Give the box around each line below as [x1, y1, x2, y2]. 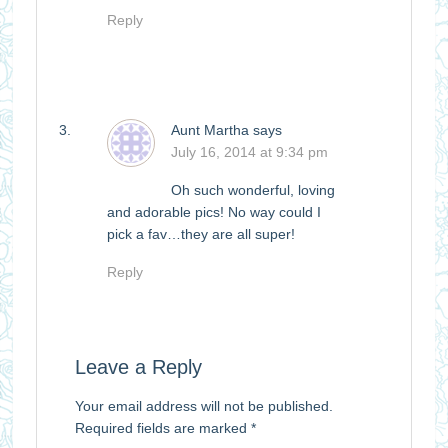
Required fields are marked [74, 420, 251, 437]
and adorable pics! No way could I [106, 204, 321, 221]
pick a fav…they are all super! [106, 226, 295, 243]
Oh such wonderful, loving [170, 182, 335, 199]
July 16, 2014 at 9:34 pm [170, 144, 328, 161]
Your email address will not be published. [74, 398, 333, 415]
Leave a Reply [74, 356, 202, 379]
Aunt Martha [170, 122, 249, 139]
